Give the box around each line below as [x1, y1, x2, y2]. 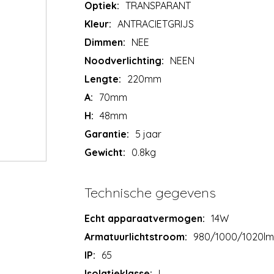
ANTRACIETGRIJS [117, 17, 194, 30]
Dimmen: [84, 35, 126, 48]
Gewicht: [84, 146, 126, 158]
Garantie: [84, 127, 130, 140]
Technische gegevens [84, 183, 217, 201]
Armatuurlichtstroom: [84, 230, 188, 243]
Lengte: [84, 72, 122, 85]
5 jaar [135, 127, 162, 140]
